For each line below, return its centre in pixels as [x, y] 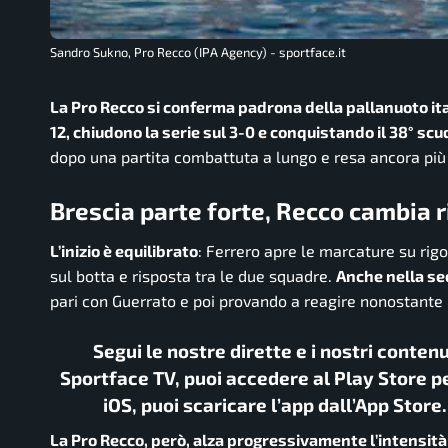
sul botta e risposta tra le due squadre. [193, 275]
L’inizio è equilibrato [124, 250]
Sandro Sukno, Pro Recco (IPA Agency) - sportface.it [198, 52]
